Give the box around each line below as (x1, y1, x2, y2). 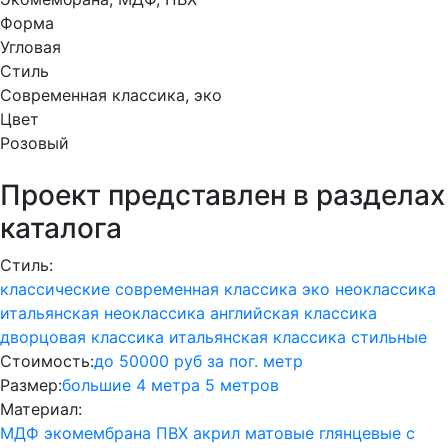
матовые (245, 423, 314, 444)
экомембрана (44, 423, 151, 444)
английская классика (210, 303, 377, 324)
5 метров (205, 375, 279, 396)
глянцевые (319, 423, 401, 444)
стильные (351, 327, 427, 348)
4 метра (136, 375, 200, 396)
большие (62, 375, 131, 396)
